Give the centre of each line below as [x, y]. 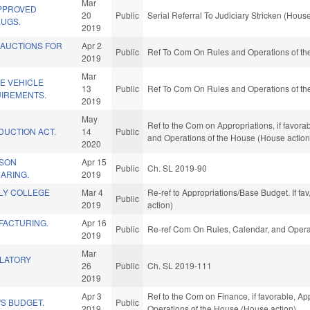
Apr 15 [94, 162]
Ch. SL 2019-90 [177, 168]
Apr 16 [94, 223]
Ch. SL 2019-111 [180, 266]
